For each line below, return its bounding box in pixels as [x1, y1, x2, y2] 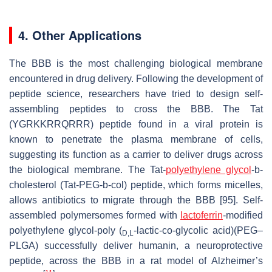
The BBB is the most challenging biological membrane [9, 58, 263, 69]
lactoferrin [180, 210, 223, 221]
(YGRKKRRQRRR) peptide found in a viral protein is [9, 119, 263, 130]
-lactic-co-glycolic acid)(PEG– [134, 225, 263, 236]
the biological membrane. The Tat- [9, 165, 166, 175]
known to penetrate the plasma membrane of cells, [9, 134, 263, 145]
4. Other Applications [18, 26, 141, 44]
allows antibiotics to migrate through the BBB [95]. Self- [9, 195, 263, 206]
